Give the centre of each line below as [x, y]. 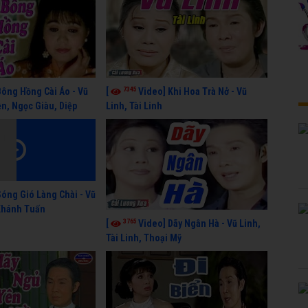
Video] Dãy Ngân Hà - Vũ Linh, [199, 223]
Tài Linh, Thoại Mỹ [144, 238]
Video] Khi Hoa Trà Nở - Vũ [192, 91]
